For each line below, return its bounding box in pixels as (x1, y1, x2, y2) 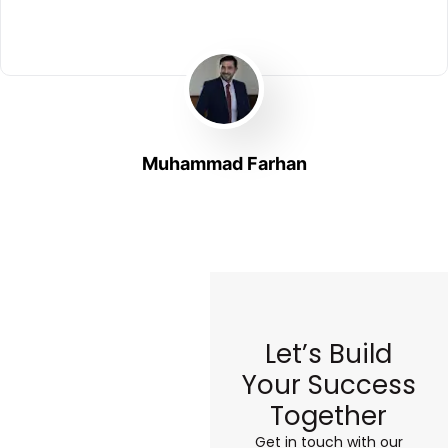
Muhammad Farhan (141, 152, 307, 174)
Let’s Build (265, 336, 393, 373)
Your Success (241, 367, 416, 404)
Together (270, 398, 388, 435)
